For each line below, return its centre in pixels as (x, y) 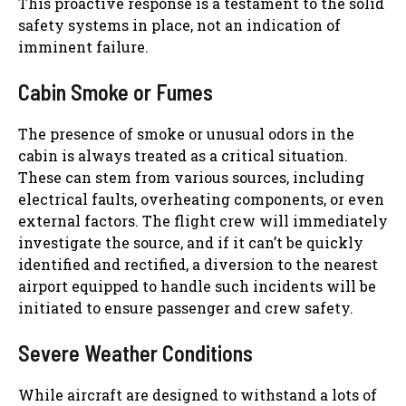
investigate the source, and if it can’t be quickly (191, 242)
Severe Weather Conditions (135, 353)
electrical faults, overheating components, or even (201, 198)
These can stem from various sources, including (191, 177)
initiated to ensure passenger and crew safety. (186, 307)
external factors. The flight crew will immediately (203, 220)
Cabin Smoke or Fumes (116, 92)
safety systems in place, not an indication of (179, 24)
